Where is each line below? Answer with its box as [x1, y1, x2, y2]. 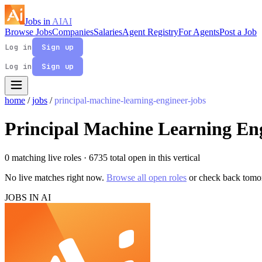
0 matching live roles [5, 152, 84, 163]
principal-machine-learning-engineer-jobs [54, 95, 206, 105]
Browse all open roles [106, 172, 187, 182]
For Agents [178, 27, 219, 37]
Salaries [94, 27, 122, 37]
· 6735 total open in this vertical [84, 152, 200, 163]
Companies [52, 27, 94, 37]
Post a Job [219, 27, 257, 37]
